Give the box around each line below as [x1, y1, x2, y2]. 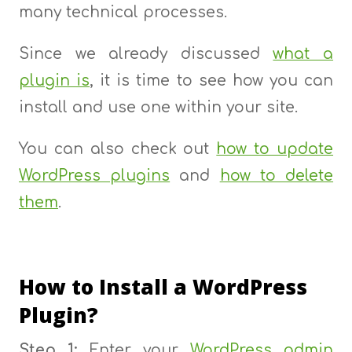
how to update [216, 141, 334, 158]
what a [273, 46, 334, 63]
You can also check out [18, 141, 217, 158]
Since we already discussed [18, 46, 273, 63]
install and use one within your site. [18, 99, 298, 116]
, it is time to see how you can [90, 72, 334, 90]
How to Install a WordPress [18, 273, 307, 302]
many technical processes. [18, 4, 227, 21]
